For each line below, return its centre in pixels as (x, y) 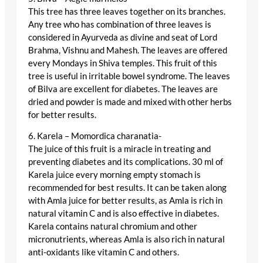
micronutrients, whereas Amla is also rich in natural (127, 240)
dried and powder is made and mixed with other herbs (130, 102)
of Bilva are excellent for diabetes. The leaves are (123, 89)
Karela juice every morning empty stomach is (114, 175)
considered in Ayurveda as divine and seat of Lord (123, 37)
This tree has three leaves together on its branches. (127, 11)
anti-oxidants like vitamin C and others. (104, 252)
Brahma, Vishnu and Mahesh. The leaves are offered (128, 50)
